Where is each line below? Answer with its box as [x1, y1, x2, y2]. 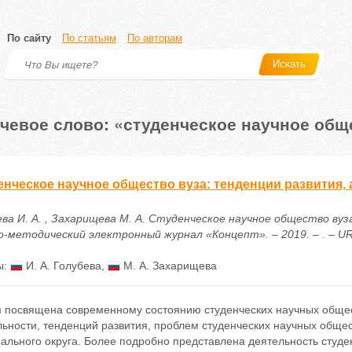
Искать [273, 58, 306, 70]
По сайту [7, 32, 51, 44]
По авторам [127, 32, 182, 44]
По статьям [62, 32, 116, 44]
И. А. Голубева [22, 259, 101, 272]
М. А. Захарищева [119, 259, 217, 272]
